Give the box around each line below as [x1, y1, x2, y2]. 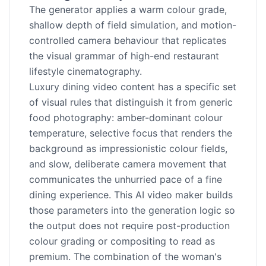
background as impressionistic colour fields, [29, 142, 227, 154]
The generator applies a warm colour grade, [29, 4, 227, 15]
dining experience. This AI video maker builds [29, 189, 233, 201]
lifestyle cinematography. [29, 65, 142, 77]
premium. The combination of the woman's [29, 251, 221, 262]
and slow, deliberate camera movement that [29, 158, 227, 170]
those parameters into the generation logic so [29, 204, 235, 216]
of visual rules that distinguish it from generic [29, 96, 233, 108]
